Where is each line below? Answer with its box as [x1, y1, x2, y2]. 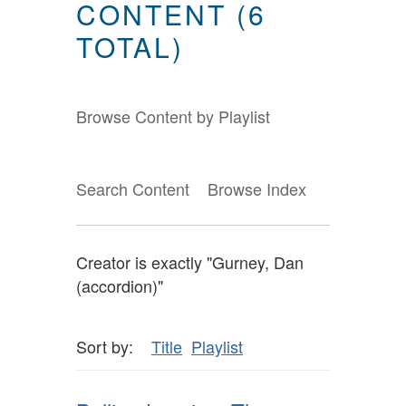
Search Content [76, 177, 189, 201]
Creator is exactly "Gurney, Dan [76, 250, 304, 275]
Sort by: [76, 333, 133, 358]
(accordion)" [76, 274, 163, 298]
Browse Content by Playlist [76, 104, 270, 129]
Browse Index [208, 177, 306, 201]
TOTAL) [76, 27, 184, 67]
